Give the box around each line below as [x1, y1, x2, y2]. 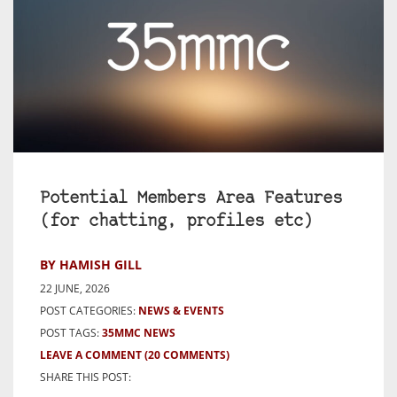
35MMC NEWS [102, 325, 175, 341]
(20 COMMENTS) [144, 347, 230, 363]
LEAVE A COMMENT [40, 347, 142, 363]
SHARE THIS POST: [40, 370, 131, 385]
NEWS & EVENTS [138, 303, 224, 319]
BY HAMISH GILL [40, 256, 142, 274]
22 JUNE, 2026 [40, 281, 110, 297]
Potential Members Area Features [40, 191, 342, 208]
